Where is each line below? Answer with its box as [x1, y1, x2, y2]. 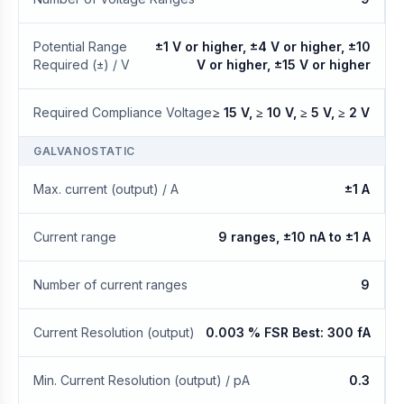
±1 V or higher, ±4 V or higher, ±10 [155, 39, 371, 54]
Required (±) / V [33, 57, 130, 72]
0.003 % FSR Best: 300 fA [206, 325, 371, 340]
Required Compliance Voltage [33, 105, 212, 120]
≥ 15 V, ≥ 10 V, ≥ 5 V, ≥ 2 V [213, 105, 370, 120]
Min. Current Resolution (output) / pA [33, 372, 250, 388]
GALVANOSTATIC [33, 144, 135, 158]
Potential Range [33, 39, 127, 54]
